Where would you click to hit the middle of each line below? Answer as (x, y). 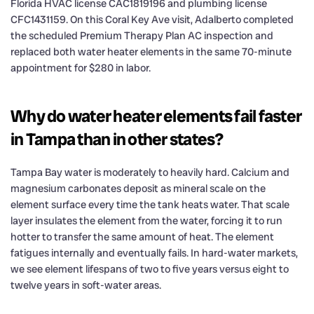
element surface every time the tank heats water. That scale (150, 204)
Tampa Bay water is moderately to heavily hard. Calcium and (150, 172)
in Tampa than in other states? (117, 139)
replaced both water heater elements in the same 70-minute (151, 52)
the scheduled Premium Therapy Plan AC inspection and (142, 35)
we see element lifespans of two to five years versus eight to (150, 269)
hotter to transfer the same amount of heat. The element (142, 237)
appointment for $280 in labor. (81, 68)
